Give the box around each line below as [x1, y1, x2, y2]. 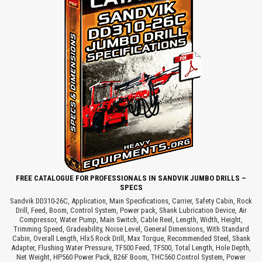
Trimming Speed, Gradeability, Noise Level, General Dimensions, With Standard [13, 224, 249, 233]
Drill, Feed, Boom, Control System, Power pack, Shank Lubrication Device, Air [15, 205, 247, 215]
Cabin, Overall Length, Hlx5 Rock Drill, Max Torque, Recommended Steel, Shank [12, 233, 250, 243]
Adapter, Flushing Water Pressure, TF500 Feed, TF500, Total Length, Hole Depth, [11, 243, 251, 252]
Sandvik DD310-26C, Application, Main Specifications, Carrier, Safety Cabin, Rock [10, 196, 252, 205]
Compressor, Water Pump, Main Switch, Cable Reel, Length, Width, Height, [19, 215, 243, 224]
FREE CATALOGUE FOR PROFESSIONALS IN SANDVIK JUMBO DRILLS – [16, 173, 246, 182]
